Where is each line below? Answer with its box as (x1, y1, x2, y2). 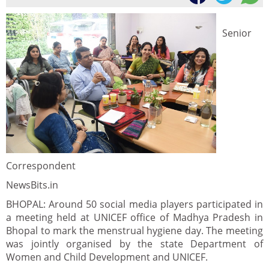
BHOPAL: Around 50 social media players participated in (6, 198, 263, 211)
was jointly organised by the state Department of (6, 237, 263, 251)
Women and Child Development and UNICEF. (6, 250, 208, 264)
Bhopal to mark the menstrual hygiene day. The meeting (6, 224, 263, 238)
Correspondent (6, 159, 76, 173)
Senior (222, 26, 252, 40)
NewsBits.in (6, 178, 58, 192)
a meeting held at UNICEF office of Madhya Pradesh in (6, 211, 263, 225)
